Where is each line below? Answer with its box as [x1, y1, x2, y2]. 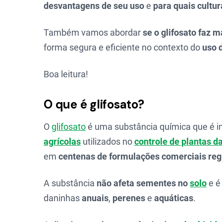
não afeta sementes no [97, 178, 190, 188]
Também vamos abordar [44, 27, 143, 38]
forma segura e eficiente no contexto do [44, 42, 202, 53]
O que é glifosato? [44, 97, 144, 112]
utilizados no [81, 136, 134, 147]
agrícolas [44, 136, 81, 147]
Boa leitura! [44, 69, 88, 79]
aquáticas [154, 193, 193, 203]
